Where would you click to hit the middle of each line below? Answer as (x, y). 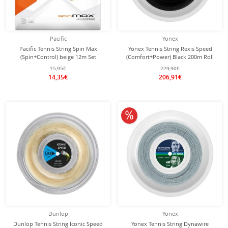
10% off (141, 114)
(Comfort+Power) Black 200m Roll (170, 57)
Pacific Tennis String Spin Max (58, 49)
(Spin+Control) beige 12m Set (58, 57)
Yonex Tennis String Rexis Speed (170, 49)
